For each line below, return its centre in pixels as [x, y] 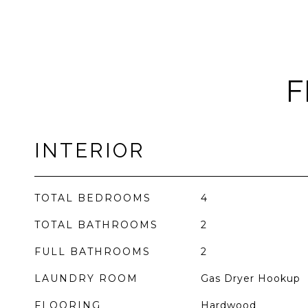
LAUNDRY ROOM [86, 278]
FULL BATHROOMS [92, 252]
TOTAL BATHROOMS [96, 225]
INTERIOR [90, 151]
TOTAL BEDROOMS [93, 198]
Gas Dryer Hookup [250, 278]
